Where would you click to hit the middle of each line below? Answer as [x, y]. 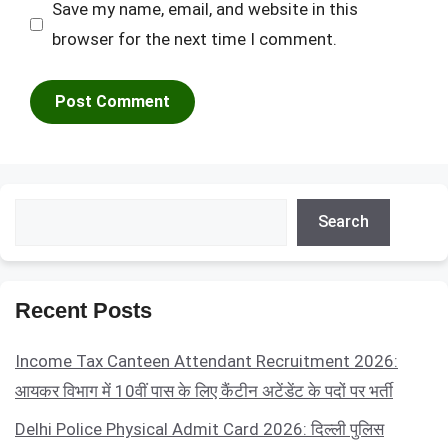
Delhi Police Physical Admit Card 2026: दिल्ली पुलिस [199, 429]
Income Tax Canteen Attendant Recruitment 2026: [206, 360]
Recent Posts [83, 310]
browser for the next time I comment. [194, 39]
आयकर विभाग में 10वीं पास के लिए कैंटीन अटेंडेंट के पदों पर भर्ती [204, 390]
